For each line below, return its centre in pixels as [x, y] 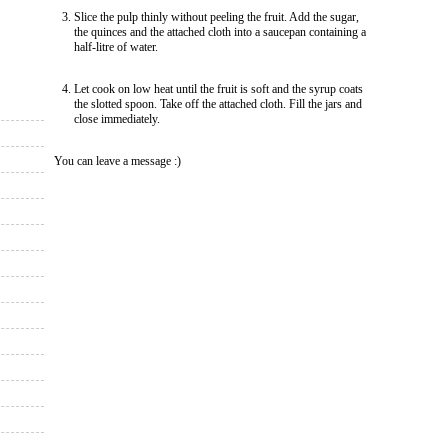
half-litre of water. [116, 47]
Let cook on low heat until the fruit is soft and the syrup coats [218, 89]
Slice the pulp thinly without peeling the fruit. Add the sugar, [216, 17]
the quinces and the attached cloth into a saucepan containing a [220, 32]
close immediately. [117, 119]
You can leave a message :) [117, 161]
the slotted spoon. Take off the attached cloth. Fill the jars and [218, 104]
